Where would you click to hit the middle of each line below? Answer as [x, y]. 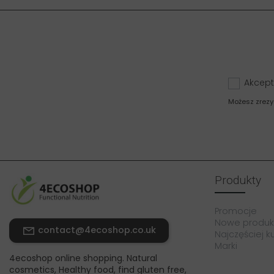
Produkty [238, 180]
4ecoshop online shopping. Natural [83, 258]
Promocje [236, 211]
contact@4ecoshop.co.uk [97, 230]
